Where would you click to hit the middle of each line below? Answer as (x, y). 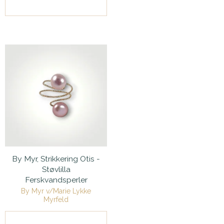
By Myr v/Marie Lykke (56, 191)
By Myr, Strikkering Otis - (56, 159)
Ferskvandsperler (56, 180)
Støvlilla (56, 169)
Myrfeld (56, 200)
